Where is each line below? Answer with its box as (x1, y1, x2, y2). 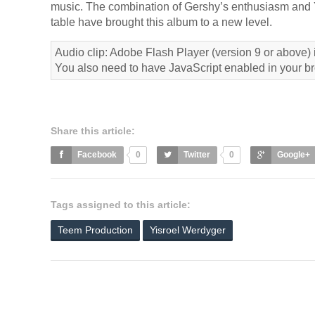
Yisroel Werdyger (150, 224, 226, 236)
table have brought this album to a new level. (51, 16, 272, 28)
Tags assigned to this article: (51, 199, 191, 210)
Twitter (184, 150, 210, 160)
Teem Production (58, 224, 133, 236)
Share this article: (51, 125, 135, 136)
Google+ (277, 150, 310, 160)
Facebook (77, 150, 117, 160)
